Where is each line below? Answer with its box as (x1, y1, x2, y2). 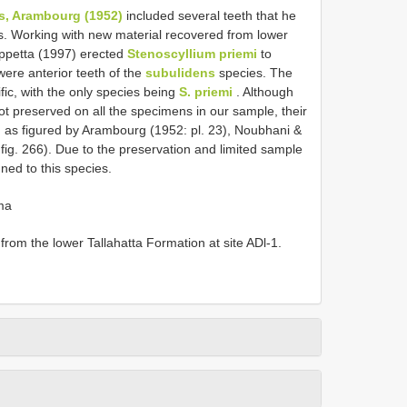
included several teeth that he (123, 7, 296, 23)
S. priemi (179, 84, 233, 99)
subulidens (145, 65, 215, 80)
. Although (233, 84, 293, 99)
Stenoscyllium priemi (127, 45, 257, 61)
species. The (215, 65, 293, 80)
